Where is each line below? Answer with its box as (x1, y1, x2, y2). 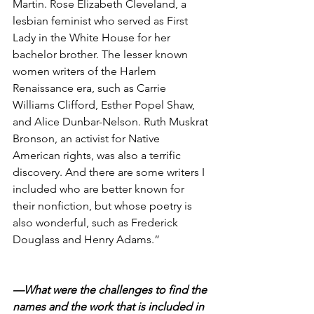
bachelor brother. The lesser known (13, 48, 191, 62)
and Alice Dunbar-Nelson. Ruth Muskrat (13, 115, 211, 129)
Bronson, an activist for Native (13, 132, 163, 146)
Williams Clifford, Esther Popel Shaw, (13, 98, 198, 112)
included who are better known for (13, 182, 187, 196)
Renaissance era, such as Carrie (13, 81, 169, 95)
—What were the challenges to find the (13, 283, 210, 297)
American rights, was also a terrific (13, 149, 184, 163)
